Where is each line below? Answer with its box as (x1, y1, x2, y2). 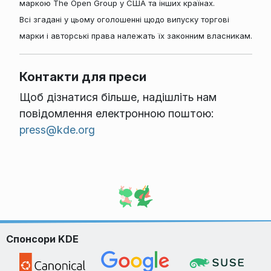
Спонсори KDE (6, 232, 79, 245)
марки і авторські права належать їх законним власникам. (19, 31, 252, 41)
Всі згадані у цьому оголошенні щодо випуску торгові (19, 15, 229, 25)
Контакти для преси (19, 68, 146, 84)
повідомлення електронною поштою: (19, 106, 214, 120)
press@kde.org (19, 123, 95, 136)
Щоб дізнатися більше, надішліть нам (19, 90, 217, 103)
